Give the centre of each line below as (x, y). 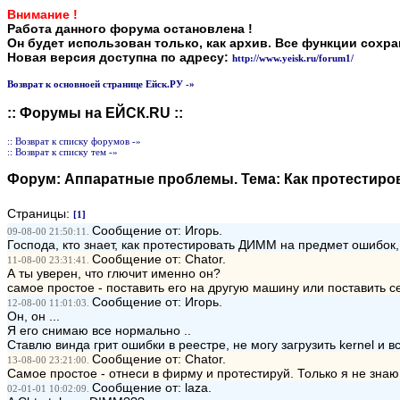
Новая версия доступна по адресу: (120, 57)
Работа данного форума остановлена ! (130, 29)
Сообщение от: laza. (152, 387)
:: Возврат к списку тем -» (62, 152)
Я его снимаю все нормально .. (99, 330)
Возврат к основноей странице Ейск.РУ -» (101, 84)
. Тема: (259, 179)
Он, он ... (33, 316)
